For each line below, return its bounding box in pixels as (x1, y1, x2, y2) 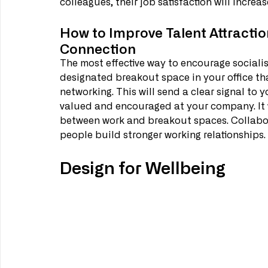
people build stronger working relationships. (60, 130, 266, 141)
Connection (60, 40, 136, 57)
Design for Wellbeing (60, 157, 226, 178)
